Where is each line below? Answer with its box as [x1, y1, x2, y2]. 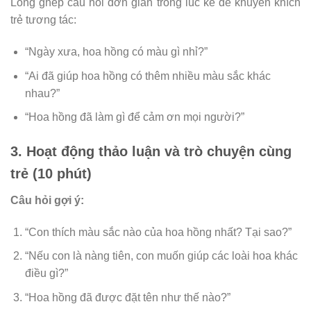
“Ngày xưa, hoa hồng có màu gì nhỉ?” [24, 46, 208, 58]
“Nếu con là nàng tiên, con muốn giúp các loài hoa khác [24, 250, 298, 262]
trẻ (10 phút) [10, 166, 92, 182]
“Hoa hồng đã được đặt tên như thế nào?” [24, 292, 230, 304]
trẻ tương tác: [10, 14, 76, 26]
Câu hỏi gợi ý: [10, 194, 84, 207]
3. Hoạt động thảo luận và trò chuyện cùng [10, 144, 292, 160]
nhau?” [24, 87, 60, 99]
